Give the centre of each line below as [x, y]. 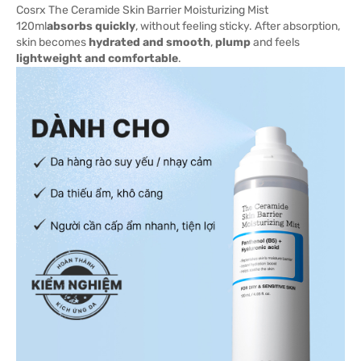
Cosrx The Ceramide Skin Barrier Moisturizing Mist [142, 10]
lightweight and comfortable [97, 58]
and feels [275, 42]
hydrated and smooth [149, 42]
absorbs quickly [91, 26]
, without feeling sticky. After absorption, [238, 26]
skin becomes [52, 42]
